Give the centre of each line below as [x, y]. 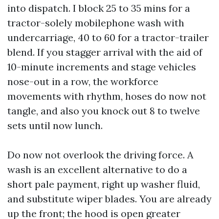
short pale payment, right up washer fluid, [104, 184]
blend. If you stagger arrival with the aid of [105, 52]
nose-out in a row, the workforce [83, 81]
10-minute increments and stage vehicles [102, 66]
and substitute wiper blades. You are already [109, 198]
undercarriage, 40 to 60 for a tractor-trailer [108, 37]
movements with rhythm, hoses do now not [107, 96]
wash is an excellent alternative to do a [97, 169]
